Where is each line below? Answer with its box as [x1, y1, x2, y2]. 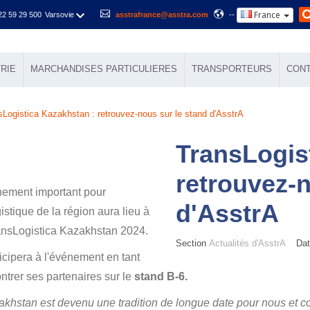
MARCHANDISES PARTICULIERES [30, 64, 177, 74]
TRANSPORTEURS [192, 64, 272, 74]
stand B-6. [134, 271, 188, 282]
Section [176, 238, 209, 248]
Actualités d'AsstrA [209, 238, 286, 248]
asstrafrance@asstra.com [116, 10, 208, 19]
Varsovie [45, 10, 74, 19]
